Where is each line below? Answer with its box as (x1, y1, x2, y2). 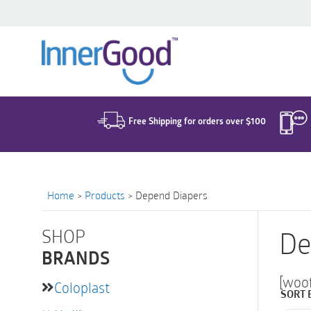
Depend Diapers (135, 188, 208, 202)
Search (92, 25, 134, 43)
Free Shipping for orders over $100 (128, 115, 266, 127)
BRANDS (42, 251, 110, 269)
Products (85, 188, 125, 202)
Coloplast (54, 278, 110, 296)
